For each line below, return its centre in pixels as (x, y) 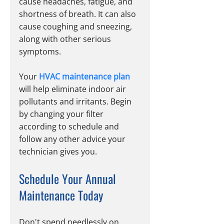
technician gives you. (58, 152)
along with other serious (66, 39)
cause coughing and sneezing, (76, 27)
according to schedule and (70, 127)
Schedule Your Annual (69, 179)
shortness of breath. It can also (78, 14)
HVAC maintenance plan (84, 77)
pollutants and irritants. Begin (76, 102)
